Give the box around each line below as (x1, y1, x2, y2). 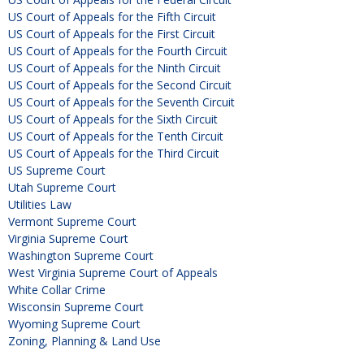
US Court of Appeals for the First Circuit (8, 26, 215, 42)
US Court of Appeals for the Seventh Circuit (8, 94, 235, 110)
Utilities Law (8, 197, 71, 213)
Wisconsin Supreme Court (8, 299, 144, 315)
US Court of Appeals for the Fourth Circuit (8, 43, 227, 59)
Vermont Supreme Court (8, 214, 136, 230)
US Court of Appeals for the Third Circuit (8, 145, 219, 162)
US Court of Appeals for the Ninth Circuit (8, 60, 221, 76)
